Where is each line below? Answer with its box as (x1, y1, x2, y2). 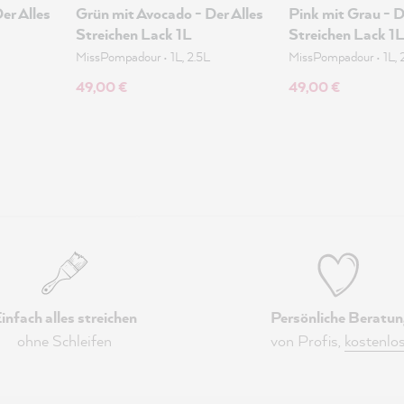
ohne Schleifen (16, 330, 112, 351)
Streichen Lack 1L (76, 23, 192, 44)
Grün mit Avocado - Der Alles (76, 3, 263, 23)
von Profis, (270, 330, 344, 351)
